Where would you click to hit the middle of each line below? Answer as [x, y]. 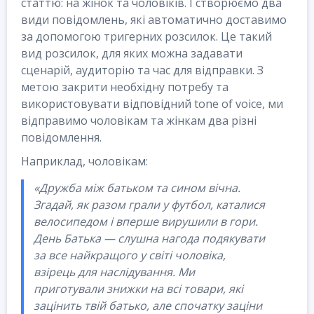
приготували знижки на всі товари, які [138, 288]
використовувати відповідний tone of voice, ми [152, 103]
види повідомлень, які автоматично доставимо [154, 19]
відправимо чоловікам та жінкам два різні [139, 120]
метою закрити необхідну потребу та [125, 87]
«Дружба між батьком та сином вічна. [137, 187]
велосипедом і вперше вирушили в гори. [146, 221]
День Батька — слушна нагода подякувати [149, 238]
